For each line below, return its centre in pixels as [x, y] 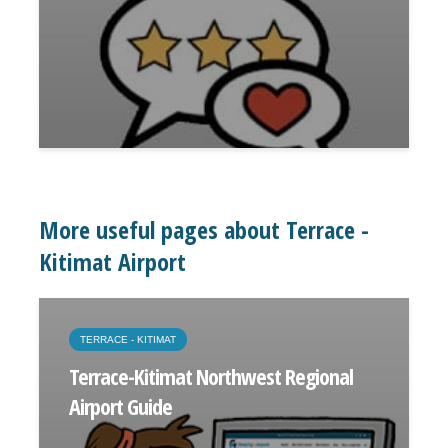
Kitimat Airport [112, 261]
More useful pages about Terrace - [204, 229]
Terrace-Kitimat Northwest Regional [211, 376]
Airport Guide [120, 406]
